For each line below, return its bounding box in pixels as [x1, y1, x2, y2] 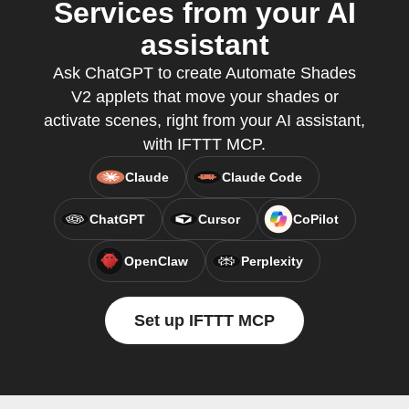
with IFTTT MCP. [143, 135, 266, 153]
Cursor [197, 212, 240, 226]
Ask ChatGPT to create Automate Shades [53, 64, 356, 82]
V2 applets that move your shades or [70, 88, 339, 106]
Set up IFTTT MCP [134, 311, 275, 330]
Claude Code [222, 170, 302, 184]
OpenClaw [124, 254, 188, 268]
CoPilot [292, 212, 339, 226]
